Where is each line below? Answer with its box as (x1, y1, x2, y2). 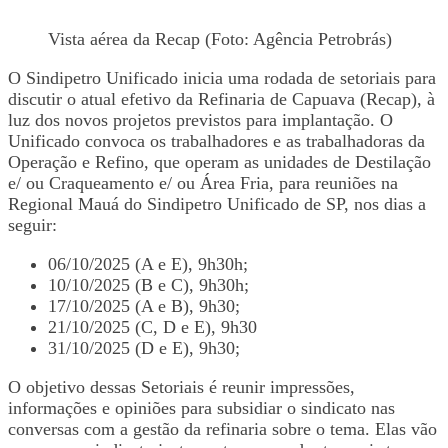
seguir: (8, 215, 57, 236)
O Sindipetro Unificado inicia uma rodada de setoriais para (8, 68, 436, 89)
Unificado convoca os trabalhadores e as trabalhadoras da (8, 131, 425, 152)
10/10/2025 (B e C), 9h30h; (48, 275, 249, 296)
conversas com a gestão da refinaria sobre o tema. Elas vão (8, 419, 437, 440)
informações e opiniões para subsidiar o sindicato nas (8, 398, 395, 419)
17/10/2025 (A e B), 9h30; (48, 296, 240, 317)
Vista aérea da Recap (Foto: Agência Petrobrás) (48, 29, 392, 50)
